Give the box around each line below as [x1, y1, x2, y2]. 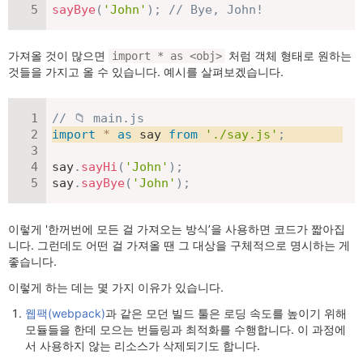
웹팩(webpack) [25, 306, 105, 320]
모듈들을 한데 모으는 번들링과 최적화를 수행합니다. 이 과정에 [25, 322, 346, 336]
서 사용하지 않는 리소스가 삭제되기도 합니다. [25, 339, 260, 352]
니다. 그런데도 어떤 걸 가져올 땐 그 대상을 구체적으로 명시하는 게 [8, 238, 350, 252]
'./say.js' [205, 127, 278, 142]
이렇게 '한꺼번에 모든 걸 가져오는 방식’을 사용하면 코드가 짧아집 [8, 222, 345, 236]
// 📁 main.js [52, 111, 144, 126]
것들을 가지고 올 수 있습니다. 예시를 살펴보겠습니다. [8, 65, 284, 79]
